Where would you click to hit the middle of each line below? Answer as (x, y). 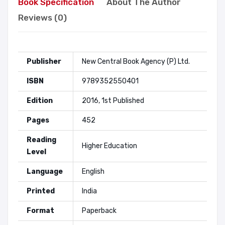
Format (40, 211)
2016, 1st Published (113, 101)
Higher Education (109, 146)
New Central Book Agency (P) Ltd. (136, 62)
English (93, 172)
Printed (41, 191)
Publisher (44, 62)
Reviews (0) (42, 18)
